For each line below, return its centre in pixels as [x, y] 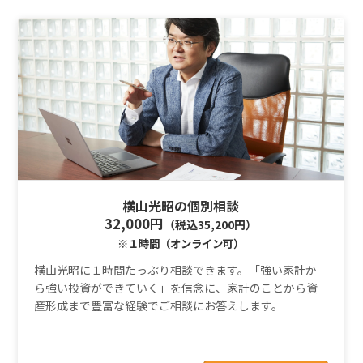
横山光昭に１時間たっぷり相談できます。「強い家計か [175, 270]
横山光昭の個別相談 [181, 205]
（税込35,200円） [211, 224]
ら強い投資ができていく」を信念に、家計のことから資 [175, 288]
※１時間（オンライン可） [181, 243]
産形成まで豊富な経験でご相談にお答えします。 [158, 306]
